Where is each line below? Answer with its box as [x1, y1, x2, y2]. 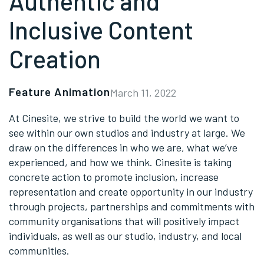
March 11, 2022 [110, 85, 177, 99]
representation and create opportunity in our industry [9, 184, 253, 198]
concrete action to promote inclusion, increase [9, 170, 219, 183]
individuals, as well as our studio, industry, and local [9, 229, 242, 242]
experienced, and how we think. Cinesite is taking [9, 155, 234, 169]
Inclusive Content [9, 15, 193, 44]
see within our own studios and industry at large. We [9, 126, 245, 139]
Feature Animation [9, 84, 111, 98]
